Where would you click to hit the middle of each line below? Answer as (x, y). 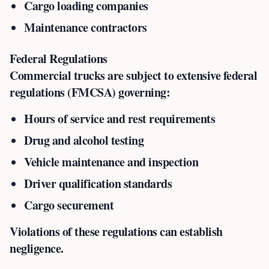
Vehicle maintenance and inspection (111, 162)
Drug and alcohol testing (84, 140)
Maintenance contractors (86, 27)
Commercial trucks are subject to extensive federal (133, 75)
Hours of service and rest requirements (119, 119)
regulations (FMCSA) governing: (90, 92)
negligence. (37, 248)
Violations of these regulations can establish (116, 231)
